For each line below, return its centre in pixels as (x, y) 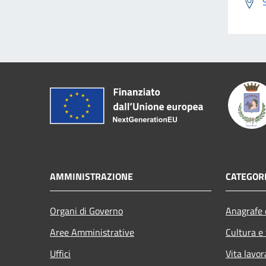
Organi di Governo (86, 210)
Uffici (60, 253)
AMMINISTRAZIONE (91, 176)
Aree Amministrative (92, 232)
